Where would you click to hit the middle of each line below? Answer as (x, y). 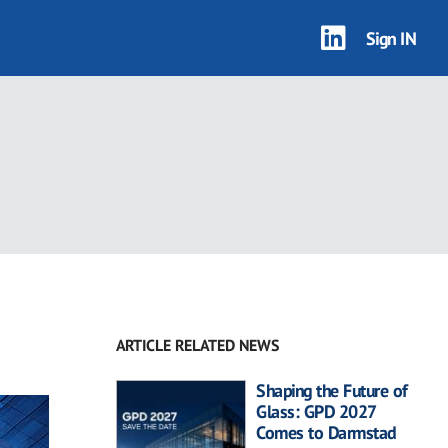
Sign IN (390, 38)
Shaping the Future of (332, 390)
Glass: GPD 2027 (316, 411)
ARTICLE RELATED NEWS (197, 345)
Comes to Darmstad (326, 432)
